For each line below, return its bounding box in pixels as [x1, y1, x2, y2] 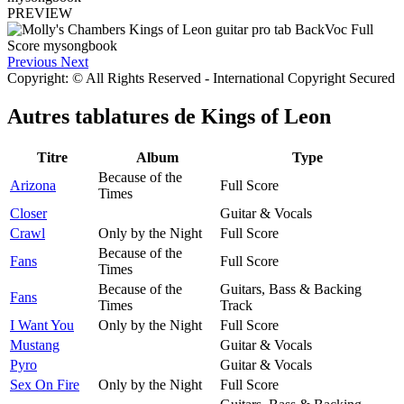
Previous [7, 53, 57, 69]
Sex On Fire [10, 376, 79, 392]
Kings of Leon [201, 104, 331, 128]
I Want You [10, 317, 74, 333]
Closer [10, 205, 47, 221]
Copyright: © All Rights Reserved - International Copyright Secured [7, 69, 395, 86]
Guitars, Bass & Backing [220, 280, 362, 297]
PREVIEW [7, 5, 72, 21]
